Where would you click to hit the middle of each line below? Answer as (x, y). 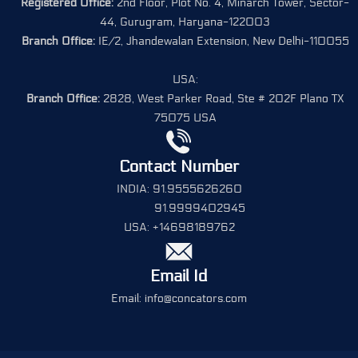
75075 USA (185, 117)
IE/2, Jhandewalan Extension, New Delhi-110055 (222, 41)
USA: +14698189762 (179, 227)
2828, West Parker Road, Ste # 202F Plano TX (222, 98)
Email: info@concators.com (179, 298)
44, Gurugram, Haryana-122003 (185, 22)
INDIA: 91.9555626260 (179, 189)
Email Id (179, 276)
